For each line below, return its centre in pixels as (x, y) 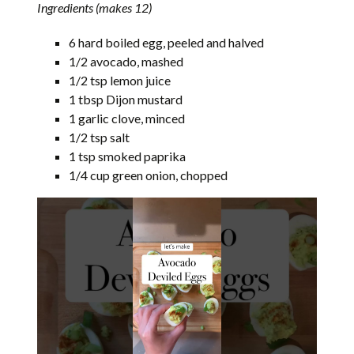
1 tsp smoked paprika (128, 156)
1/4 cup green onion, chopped (149, 175)
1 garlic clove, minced (127, 118)
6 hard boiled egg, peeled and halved (167, 42)
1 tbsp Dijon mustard (126, 99)
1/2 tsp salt (100, 137)
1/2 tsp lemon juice (120, 80)
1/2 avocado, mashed (126, 61)
